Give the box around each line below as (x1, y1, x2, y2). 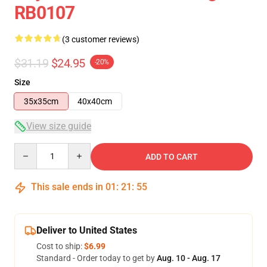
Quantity (14, 144, 46, 153)
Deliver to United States (36, 225, 137, 236)
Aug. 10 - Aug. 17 (157, 253, 221, 263)
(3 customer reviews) (62, 35, 139, 44)
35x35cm (24, 97, 58, 106)
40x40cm (77, 97, 112, 106)
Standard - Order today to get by (36, 253, 157, 263)
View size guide (26, 120, 91, 132)
